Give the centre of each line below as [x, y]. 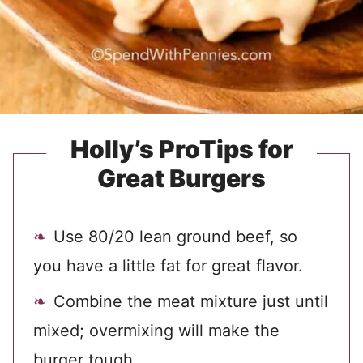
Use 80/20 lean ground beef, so [175, 237]
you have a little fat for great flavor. [168, 266]
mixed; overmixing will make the [156, 331]
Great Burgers [181, 179]
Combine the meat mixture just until [191, 302]
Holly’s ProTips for [181, 149]
